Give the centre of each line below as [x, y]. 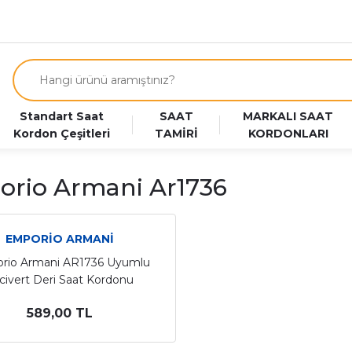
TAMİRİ [177, 134]
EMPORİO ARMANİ [60, 239]
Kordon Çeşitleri [61, 134]
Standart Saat [61, 116]
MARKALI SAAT [288, 116]
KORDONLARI [288, 134]
